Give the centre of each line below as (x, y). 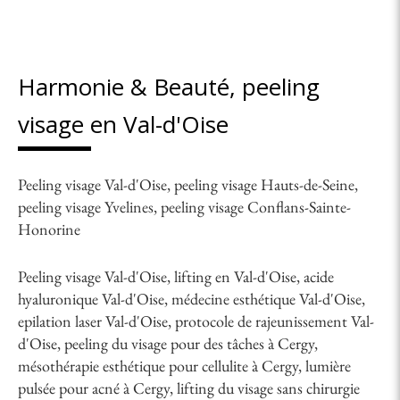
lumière (328, 365)
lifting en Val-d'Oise (235, 276)
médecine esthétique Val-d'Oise (267, 298)
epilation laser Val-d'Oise (93, 321)
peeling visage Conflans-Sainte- (256, 206)
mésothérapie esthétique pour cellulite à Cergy (158, 365)
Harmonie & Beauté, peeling (169, 86)
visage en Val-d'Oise (123, 124)
